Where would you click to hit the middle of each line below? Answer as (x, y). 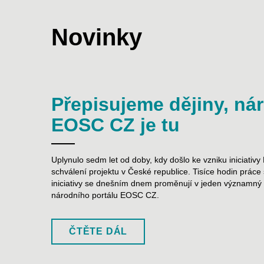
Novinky (97, 37)
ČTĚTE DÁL (98, 231)
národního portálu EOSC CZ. (105, 195)
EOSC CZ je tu (115, 125)
